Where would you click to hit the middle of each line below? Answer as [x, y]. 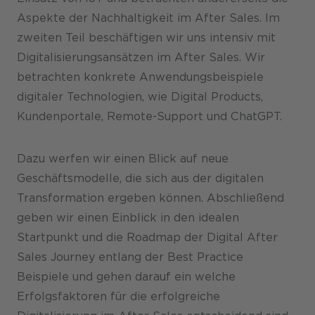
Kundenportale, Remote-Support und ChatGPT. [151, 116]
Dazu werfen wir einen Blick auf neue [123, 158]
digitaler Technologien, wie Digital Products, [140, 96]
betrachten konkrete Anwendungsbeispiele [140, 77]
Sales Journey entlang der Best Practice [130, 257]
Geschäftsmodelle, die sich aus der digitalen [140, 178]
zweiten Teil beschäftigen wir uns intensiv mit [146, 37]
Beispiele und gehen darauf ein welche [126, 276]
